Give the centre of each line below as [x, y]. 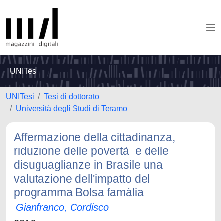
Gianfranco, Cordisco [62, 207]
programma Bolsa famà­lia [79, 192]
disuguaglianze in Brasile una [88, 165]
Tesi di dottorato [72, 96]
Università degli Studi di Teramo [72, 108]
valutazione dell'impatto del [82, 179]
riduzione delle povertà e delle [91, 151]
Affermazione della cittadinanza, [94, 137]
